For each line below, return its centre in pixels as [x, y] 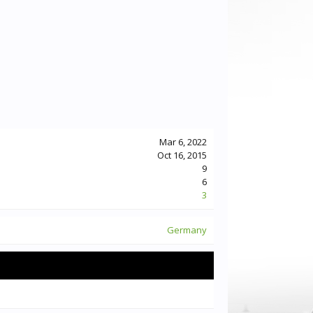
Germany [187, 230]
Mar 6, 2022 [183, 142]
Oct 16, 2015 [182, 155]
